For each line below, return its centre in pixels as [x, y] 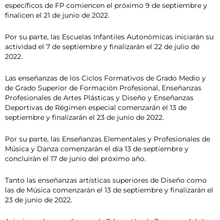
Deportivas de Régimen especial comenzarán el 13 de [96, 108]
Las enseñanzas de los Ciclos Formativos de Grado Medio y [105, 78]
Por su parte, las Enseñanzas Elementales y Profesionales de [108, 139]
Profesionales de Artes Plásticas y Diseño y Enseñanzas [99, 98]
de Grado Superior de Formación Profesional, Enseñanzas [103, 88]
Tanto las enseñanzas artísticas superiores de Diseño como [106, 180]
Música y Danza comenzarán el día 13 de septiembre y [97, 149]
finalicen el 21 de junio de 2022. [57, 15]
